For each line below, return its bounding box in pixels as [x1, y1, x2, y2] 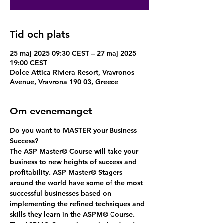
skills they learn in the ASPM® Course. [10, 210, 137, 219]
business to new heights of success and [10, 157, 139, 166]
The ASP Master [10, 147, 62, 156]
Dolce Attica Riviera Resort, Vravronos [10, 68, 134, 77]
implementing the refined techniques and [10, 199, 147, 208]
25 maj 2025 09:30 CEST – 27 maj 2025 [10, 49, 136, 58]
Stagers [96, 168, 124, 177]
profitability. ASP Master [10, 168, 91, 177]
